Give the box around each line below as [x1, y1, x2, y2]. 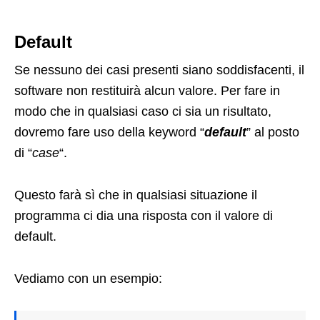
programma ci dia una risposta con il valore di [14, 209, 273, 224]
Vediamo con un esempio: [14, 271, 162, 286]
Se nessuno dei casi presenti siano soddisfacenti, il [14, 63, 304, 78]
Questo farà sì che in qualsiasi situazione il [14, 188, 257, 203]
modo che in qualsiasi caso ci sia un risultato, [14, 104, 271, 119]
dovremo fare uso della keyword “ [14, 125, 204, 140]
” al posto [246, 125, 299, 140]
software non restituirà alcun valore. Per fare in [14, 84, 280, 99]
